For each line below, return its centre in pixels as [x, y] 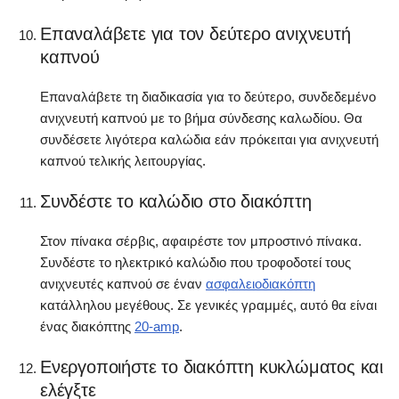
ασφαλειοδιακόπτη [261, 284]
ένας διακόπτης [87, 327]
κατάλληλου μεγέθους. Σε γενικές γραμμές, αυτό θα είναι [208, 305]
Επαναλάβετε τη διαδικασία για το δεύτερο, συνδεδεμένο [208, 97]
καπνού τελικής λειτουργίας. [123, 161]
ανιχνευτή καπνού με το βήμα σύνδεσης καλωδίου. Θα [201, 118]
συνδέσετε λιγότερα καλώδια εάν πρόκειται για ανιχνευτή [209, 140]
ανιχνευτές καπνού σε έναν [123, 284]
